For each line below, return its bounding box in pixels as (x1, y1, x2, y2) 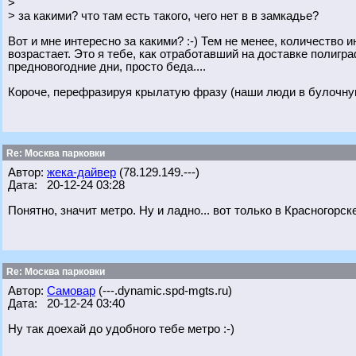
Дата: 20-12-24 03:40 (8, 297, 125, 310)
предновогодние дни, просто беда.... (8, 60, 206, 73)
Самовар (47, 284, 95, 297)
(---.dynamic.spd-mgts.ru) (95, 284, 232, 297)
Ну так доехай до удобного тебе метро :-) (8, 323, 234, 335)
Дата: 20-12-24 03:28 (8, 179, 125, 192)
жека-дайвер (47, 166, 116, 179)
